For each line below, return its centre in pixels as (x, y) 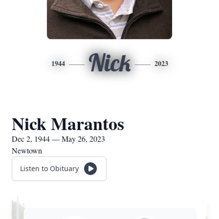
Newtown (27, 150)
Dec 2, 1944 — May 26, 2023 (58, 139)
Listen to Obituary (49, 168)
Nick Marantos (68, 123)
